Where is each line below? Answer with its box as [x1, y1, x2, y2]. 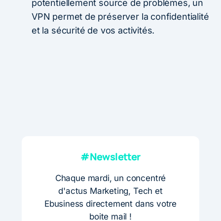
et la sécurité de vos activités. [32, 25, 155, 36]
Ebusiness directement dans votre [44, 198, 177, 209]
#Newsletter [80, 149, 141, 163]
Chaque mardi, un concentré [55, 173, 166, 183]
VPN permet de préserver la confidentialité [32, 11, 209, 22]
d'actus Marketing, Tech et [58, 185, 163, 196]
